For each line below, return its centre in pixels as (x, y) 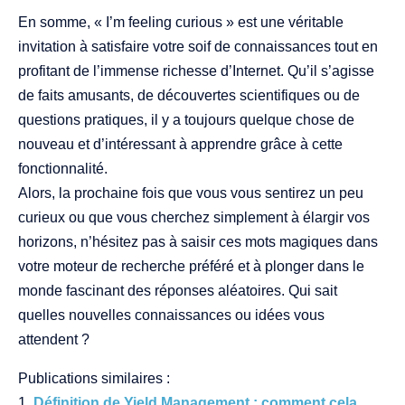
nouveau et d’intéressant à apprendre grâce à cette (180, 145)
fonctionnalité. (63, 169)
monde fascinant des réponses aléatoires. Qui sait (178, 291)
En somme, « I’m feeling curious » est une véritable (181, 23)
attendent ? (54, 340)
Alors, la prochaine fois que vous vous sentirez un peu (191, 193)
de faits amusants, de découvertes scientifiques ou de (189, 96)
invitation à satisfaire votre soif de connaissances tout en (198, 47)
